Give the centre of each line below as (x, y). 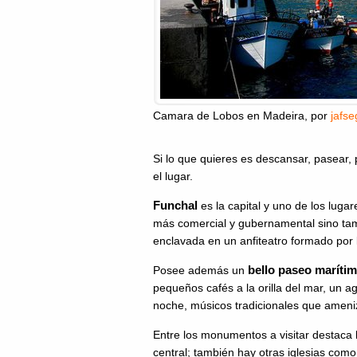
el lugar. (173, 176)
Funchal (177, 205)
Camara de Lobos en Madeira (229, 116)
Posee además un (200, 270)
